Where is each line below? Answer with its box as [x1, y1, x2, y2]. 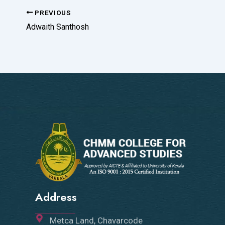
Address [35, 188, 77, 205]
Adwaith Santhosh [26, 22, 89, 32]
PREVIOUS [33, 8, 71, 17]
